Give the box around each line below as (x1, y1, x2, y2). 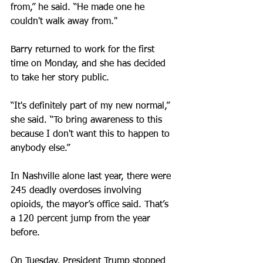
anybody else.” (11, 144, 70, 153)
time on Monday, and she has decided (11, 59, 168, 69)
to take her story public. (11, 73, 109, 83)
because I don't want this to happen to (11, 130, 173, 139)
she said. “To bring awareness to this (11, 116, 165, 125)
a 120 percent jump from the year (11, 214, 153, 224)
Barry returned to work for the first (11, 45, 157, 55)
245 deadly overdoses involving (11, 186, 144, 195)
